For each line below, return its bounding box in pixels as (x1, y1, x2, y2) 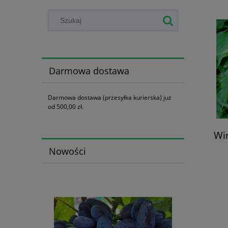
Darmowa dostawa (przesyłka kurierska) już (48, 93, 172, 102)
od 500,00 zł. (48, 102, 83, 111)
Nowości (48, 145, 86, 157)
